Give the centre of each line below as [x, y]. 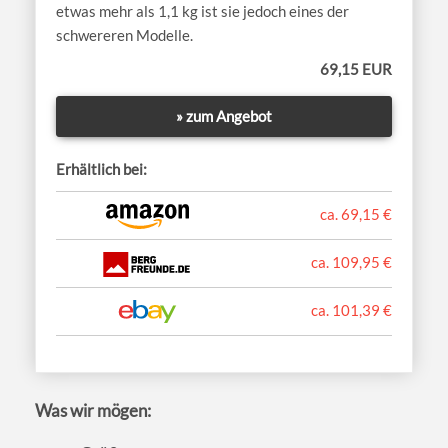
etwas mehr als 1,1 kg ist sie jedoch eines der [202, 11]
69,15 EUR [356, 69]
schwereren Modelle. [124, 35]
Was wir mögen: [93, 410]
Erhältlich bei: [101, 169]
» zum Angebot [224, 116]
